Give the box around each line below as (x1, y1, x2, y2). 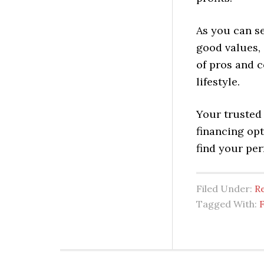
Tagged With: (196, 197, 259, 210)
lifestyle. (196, 74, 240, 88)
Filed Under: (196, 182, 255, 194)
